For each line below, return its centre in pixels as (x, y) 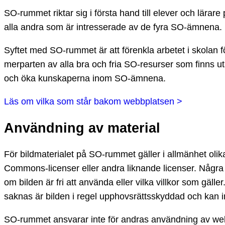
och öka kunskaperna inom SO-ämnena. (85, 79)
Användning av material (82, 128)
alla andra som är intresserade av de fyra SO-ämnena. (113, 27)
